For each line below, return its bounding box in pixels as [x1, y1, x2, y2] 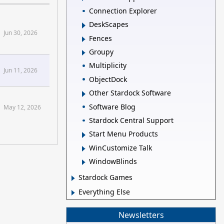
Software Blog [89, 101, 135, 111]
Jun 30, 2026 [3, 28, 37, 37]
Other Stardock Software [89, 88, 171, 98]
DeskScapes [89, 19, 128, 29]
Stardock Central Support [89, 115, 173, 125]
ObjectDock [89, 74, 127, 84]
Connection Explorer [89, 5, 157, 15]
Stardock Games [78, 172, 132, 182]
